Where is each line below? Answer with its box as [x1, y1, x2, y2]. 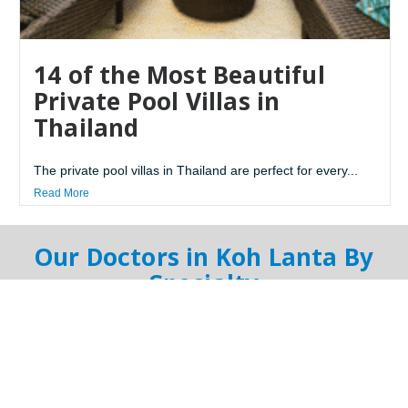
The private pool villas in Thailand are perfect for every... [34, 163, 358, 178]
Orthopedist [185, 361, 260, 377]
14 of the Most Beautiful [34, 58, 325, 92]
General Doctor [173, 320, 271, 336]
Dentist [57, 361, 103, 377]
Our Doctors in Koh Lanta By [34, 240, 374, 274]
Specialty [148, 267, 260, 301]
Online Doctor [32, 320, 128, 336]
